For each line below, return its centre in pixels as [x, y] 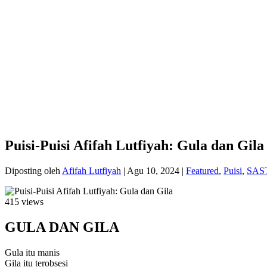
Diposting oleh [33, 170]
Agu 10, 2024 [153, 170]
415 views [24, 201]
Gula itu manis [32, 252]
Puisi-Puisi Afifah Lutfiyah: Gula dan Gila [134, 145]
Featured [202, 170]
